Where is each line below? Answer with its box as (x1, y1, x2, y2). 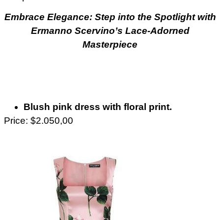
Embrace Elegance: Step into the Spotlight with (4, 11, 216, 22)
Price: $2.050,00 (4, 115, 73, 126)
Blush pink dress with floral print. (24, 102, 172, 112)
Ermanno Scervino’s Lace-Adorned (30, 25, 190, 36)
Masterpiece (82, 39, 137, 50)
